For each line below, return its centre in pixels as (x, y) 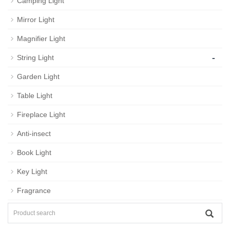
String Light (35, 57)
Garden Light (38, 76)
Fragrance (34, 190)
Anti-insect (34, 133)
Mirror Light (36, 20)
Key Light (32, 171)
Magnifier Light (41, 39)
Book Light (34, 152)
